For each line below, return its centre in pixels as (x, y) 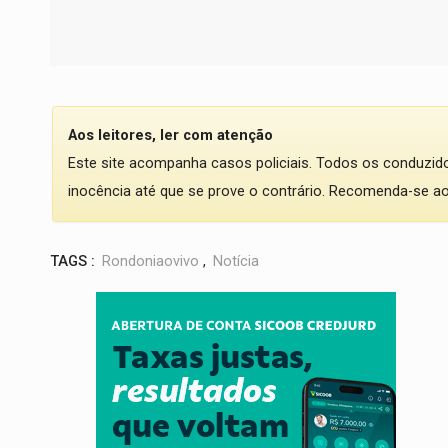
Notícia (236, 262)
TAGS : (72, 262)
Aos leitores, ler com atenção (170, 136)
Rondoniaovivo (150, 262)
